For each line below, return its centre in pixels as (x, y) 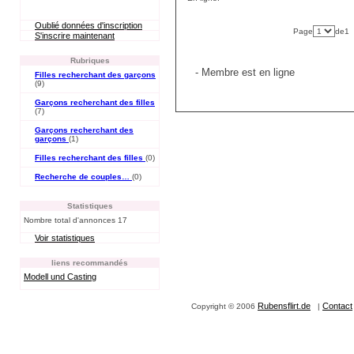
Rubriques (90, 60)
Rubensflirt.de (284, 306)
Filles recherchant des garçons (95, 75)
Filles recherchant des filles (90, 158)
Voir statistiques (65, 238)
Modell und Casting (60, 277)
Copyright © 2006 (224, 306)
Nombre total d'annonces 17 (75, 220)
